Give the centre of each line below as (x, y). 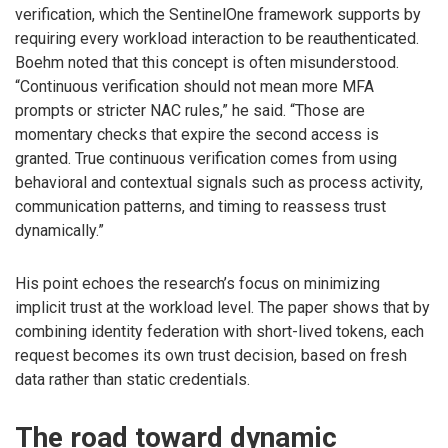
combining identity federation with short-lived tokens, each (219, 332)
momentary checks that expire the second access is (197, 135)
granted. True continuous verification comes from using (206, 159)
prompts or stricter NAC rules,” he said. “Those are (190, 111)
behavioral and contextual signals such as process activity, (219, 183)
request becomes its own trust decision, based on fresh (211, 356)
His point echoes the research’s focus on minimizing (197, 284)
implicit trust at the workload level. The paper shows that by (222, 308)
